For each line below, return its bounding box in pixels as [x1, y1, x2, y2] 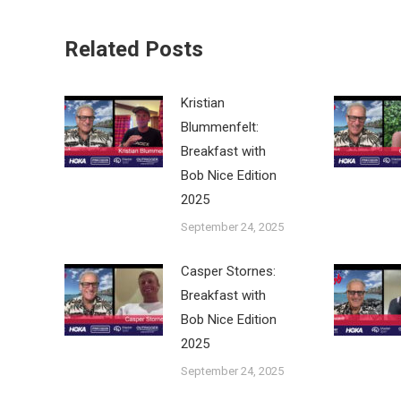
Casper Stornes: [181, 262, 276, 279]
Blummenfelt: [181, 118, 259, 135]
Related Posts [64, 36, 203, 62]
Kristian [181, 94, 225, 111]
